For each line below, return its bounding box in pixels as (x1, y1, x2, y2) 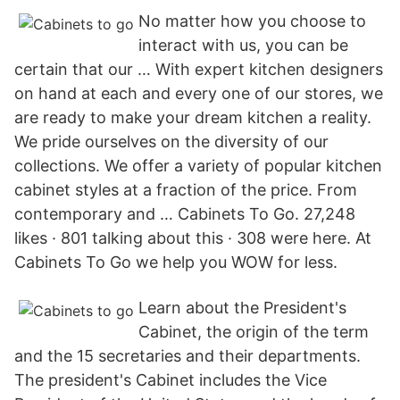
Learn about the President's (138, 298, 346, 317)
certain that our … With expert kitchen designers (14, 60, 383, 79)
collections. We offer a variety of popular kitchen (14, 156, 382, 175)
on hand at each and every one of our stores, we (14, 84, 383, 103)
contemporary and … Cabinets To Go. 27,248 (14, 204, 355, 223)
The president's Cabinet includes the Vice (14, 371, 327, 389)
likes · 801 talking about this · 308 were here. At (14, 229, 371, 247)
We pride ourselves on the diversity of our (14, 132, 329, 151)
